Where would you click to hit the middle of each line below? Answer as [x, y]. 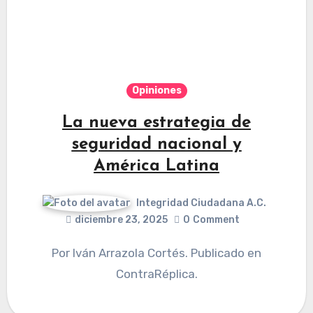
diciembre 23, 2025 [121, 220]
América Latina [156, 166]
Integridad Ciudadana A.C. [201, 203]
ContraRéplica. [156, 274]
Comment [216, 220]
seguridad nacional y [156, 145]
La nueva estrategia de [156, 123]
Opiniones [156, 90]
